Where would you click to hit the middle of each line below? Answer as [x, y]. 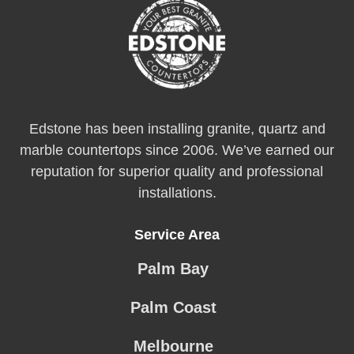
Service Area [177, 235]
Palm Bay [173, 269]
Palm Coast [173, 308]
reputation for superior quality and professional [177, 172]
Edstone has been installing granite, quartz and [177, 129]
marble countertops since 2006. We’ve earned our [177, 151]
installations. [177, 193]
